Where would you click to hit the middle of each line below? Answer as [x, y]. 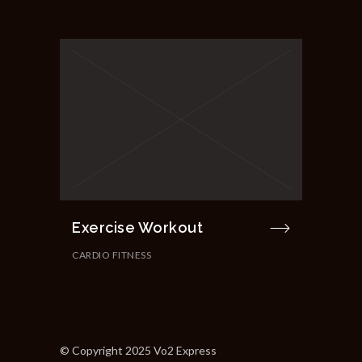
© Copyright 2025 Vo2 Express [138, 350]
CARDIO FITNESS [112, 255]
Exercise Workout [137, 227]
